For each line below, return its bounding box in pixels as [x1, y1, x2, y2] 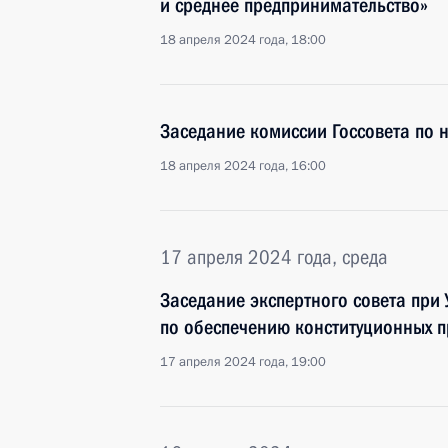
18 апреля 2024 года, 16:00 [160, 157, 326, 175]
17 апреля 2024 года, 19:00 [160, 353, 326, 371]
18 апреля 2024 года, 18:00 [160, 31, 326, 49]
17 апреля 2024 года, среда [160, 245, 388, 269]
